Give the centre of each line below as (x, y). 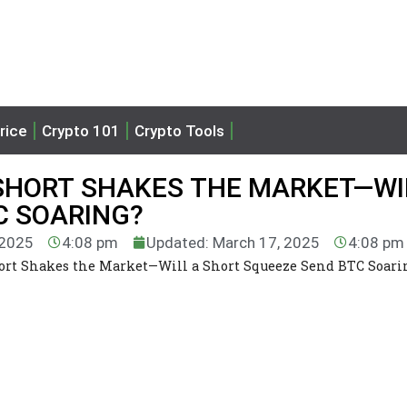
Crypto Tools (179, 130)
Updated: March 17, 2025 (233, 242)
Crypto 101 (81, 130)
